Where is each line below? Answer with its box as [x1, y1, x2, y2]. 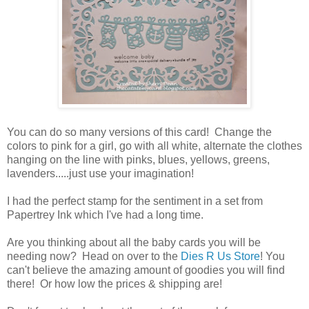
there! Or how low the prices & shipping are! [7, 277, 222, 290]
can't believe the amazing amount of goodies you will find [7, 263, 285, 276]
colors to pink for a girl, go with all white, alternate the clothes [7, 139, 302, 152]
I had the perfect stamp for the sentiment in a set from [7, 195, 263, 207]
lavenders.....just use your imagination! [7, 167, 194, 179]
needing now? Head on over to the [7, 250, 181, 262]
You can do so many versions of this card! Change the [7, 126, 272, 138]
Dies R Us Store [181, 250, 260, 262]
